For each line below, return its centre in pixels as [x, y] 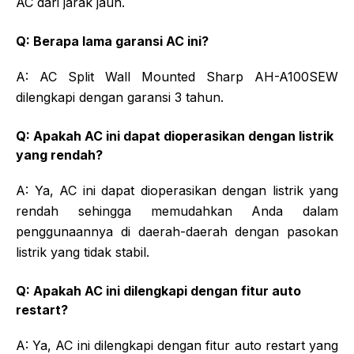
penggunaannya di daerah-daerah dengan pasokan [177, 231]
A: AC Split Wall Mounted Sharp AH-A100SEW [177, 76]
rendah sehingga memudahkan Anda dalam [177, 211]
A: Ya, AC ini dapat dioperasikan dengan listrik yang [177, 190]
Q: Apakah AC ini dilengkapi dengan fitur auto [158, 290]
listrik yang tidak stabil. [83, 252]
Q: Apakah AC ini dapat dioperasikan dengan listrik [175, 136]
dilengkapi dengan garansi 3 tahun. [120, 97]
